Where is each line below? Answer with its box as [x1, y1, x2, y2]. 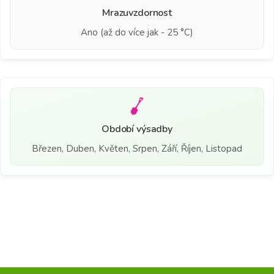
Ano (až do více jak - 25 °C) [81, 26, 193, 39]
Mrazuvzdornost [102, 6, 172, 20]
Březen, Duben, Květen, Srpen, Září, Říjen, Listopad [32, 142, 242, 155]
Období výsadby [102, 122, 172, 136]
